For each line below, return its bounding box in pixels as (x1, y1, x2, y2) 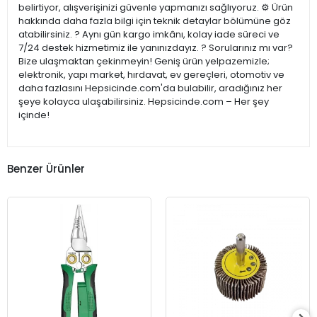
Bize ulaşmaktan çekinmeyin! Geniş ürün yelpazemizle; (18, 54, 270, 69)
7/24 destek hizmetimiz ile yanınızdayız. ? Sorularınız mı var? (18, 41, 293, 55)
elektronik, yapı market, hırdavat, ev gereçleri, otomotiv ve (18, 68, 284, 82)
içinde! (18, 108, 50, 122)
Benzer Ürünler (7, 161, 85, 176)
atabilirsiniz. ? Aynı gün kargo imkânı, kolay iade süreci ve (18, 28, 279, 42)
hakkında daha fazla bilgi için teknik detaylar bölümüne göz (18, 14, 291, 28)
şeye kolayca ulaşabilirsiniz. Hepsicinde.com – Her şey (18, 95, 269, 109)
